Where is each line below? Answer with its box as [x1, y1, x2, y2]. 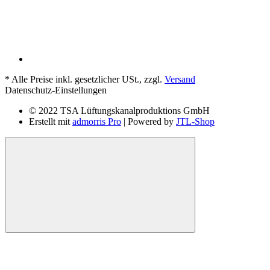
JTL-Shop [176, 116, 215, 127]
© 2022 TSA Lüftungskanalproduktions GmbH [29, 105, 210, 116]
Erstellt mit [29, 116, 72, 127]
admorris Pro [72, 116, 121, 127]
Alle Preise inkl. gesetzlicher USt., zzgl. [10, 74, 165, 84]
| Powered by [121, 116, 176, 127]
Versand [165, 74, 195, 84]
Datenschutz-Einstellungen [5, 84, 107, 95]
